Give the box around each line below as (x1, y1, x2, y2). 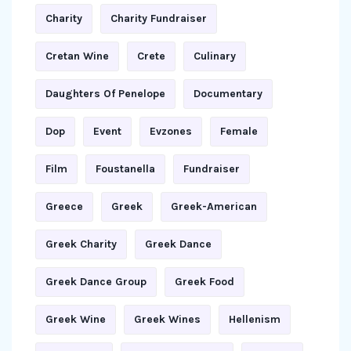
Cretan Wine (45, 49, 109, 63)
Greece (45, 199, 83, 213)
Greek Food (175, 274, 234, 288)
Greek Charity (45, 237, 117, 251)
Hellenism (229, 312, 280, 326)
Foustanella (96, 161, 155, 175)
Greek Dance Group (45, 274, 147, 288)
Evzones (150, 124, 192, 138)
